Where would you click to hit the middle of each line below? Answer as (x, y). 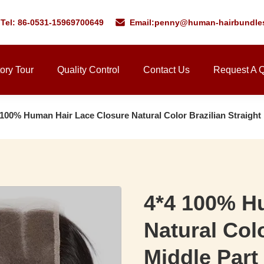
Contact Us (166, 70)
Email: (142, 22)
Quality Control (88, 70)
